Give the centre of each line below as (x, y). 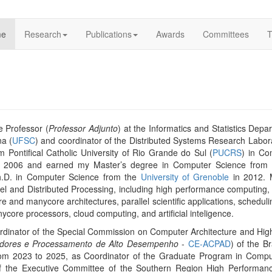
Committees (226, 34)
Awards (170, 34)
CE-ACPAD (209, 243)
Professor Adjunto (83, 128)
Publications (109, 34)
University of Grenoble (185, 177)
